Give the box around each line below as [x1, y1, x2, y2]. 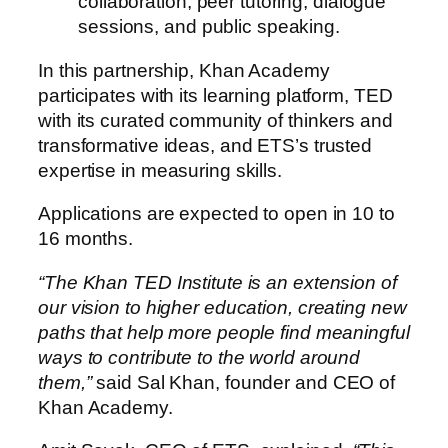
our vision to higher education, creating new [38, 296, 407, 318]
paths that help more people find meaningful [38, 321, 410, 343]
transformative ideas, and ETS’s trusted [38, 134, 373, 156]
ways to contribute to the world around [38, 346, 361, 368]
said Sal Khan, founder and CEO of [91, 371, 396, 393]
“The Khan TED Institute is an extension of [38, 271, 397, 293]
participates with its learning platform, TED [38, 84, 393, 106]
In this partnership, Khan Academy [38, 59, 330, 81]
